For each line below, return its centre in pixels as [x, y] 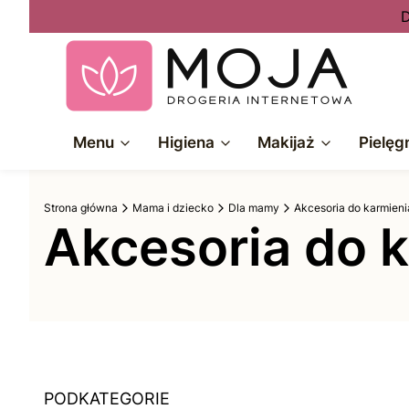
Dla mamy [254, 208]
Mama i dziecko [173, 208]
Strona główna [81, 208]
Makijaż [287, 142]
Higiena [186, 142]
